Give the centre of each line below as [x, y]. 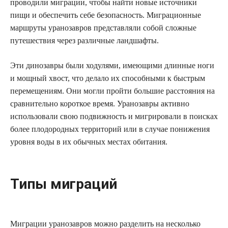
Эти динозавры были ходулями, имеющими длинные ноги [112, 65]
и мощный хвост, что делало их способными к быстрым [108, 78]
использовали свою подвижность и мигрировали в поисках [114, 116]
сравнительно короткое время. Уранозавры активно [100, 103]
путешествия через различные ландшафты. [84, 40]
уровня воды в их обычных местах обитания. [89, 141]
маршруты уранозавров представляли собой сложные [103, 27]
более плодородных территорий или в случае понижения [110, 129]
